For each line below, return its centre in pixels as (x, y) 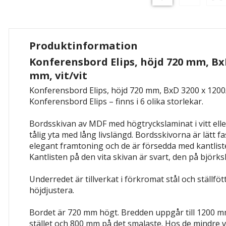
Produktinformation (83, 46)
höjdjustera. (52, 190)
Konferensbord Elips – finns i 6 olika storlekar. (116, 101)
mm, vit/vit (58, 75)
